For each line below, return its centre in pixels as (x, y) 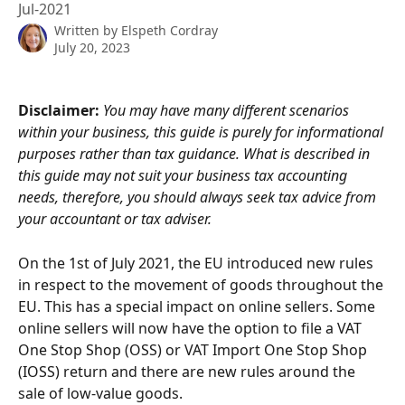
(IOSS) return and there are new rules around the (188, 371)
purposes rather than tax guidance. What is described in (196, 154)
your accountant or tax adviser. (115, 219)
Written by (88, 30)
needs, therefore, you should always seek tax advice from (199, 198)
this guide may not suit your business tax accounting (184, 176)
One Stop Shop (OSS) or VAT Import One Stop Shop (194, 349)
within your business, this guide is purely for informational (202, 132)
